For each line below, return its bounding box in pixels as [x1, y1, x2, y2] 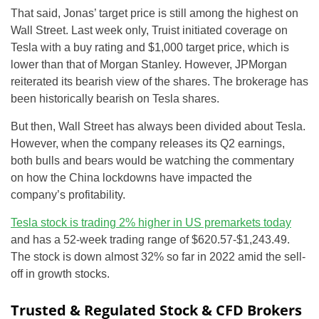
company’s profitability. [11, 188, 125, 201]
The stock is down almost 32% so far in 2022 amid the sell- [11, 250, 305, 263]
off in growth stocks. [11, 267, 110, 280]
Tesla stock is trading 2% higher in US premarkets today [11, 216, 291, 229]
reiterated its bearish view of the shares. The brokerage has [11, 75, 308, 88]
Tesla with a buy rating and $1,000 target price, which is [11, 41, 289, 53]
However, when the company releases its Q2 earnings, [11, 137, 285, 150]
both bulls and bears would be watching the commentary [11, 154, 294, 167]
